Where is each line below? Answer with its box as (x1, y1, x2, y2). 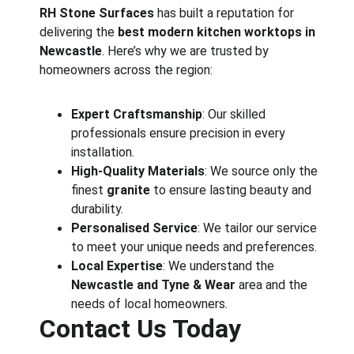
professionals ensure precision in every (71, 126, 289, 141)
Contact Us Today (40, 314, 242, 344)
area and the (235, 277, 311, 292)
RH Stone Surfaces (40, 6, 155, 21)
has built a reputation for (154, 6, 298, 21)
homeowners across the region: (40, 62, 213, 77)
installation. (71, 145, 135, 160)
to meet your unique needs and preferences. (71, 239, 318, 254)
